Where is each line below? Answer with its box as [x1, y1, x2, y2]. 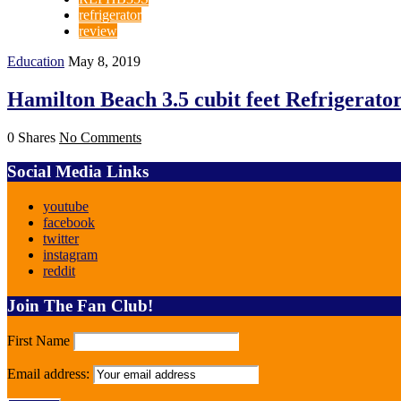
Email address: [7, 366, 93, 382]
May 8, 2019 [68, 53, 141, 69]
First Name [7, 333, 70, 349]
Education [7, 53, 64, 69]
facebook [43, 214, 95, 230]
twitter [43, 230, 79, 246]
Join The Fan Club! [7, 295, 153, 315]
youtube [43, 198, 89, 214]
